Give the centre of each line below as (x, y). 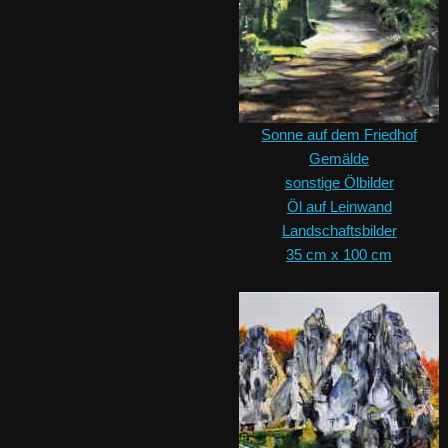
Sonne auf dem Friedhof (339, 135)
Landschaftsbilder (339, 231)
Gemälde (339, 159)
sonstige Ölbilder (339, 183)
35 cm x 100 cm (339, 255)
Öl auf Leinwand (339, 207)
